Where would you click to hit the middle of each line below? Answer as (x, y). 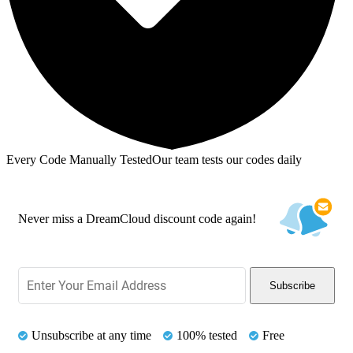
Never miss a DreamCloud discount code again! (137, 218)
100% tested (207, 336)
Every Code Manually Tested (79, 159)
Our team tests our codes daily (227, 159)
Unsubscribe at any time (91, 336)
